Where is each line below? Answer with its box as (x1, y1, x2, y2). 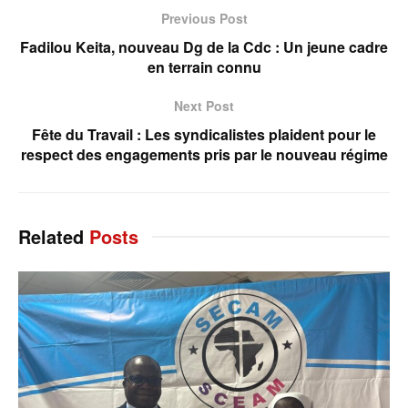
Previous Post (160, 8, 248, 27)
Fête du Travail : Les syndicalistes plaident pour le (32, 123, 376, 145)
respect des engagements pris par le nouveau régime (20, 143, 388, 165)
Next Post (174, 96, 234, 115)
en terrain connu (147, 56, 261, 77)
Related (18, 222, 84, 250)
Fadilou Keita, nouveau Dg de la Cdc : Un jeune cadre (20, 36, 388, 57)
